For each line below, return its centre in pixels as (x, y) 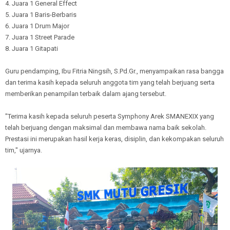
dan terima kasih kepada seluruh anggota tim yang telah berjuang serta (110, 83)
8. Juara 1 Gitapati (32, 49)
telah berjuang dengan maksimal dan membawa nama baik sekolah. (106, 128)
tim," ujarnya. (24, 150)
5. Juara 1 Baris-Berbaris (41, 15)
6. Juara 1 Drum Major (37, 26)
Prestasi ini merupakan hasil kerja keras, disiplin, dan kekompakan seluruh (114, 139)
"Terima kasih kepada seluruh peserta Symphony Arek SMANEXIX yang (110, 117)
